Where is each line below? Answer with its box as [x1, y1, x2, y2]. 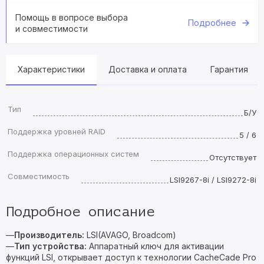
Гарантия [210, 64, 248, 74]
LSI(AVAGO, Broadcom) [84, 230, 179, 240]
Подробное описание [6, 204, 154, 220]
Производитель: [14, 230, 84, 240]
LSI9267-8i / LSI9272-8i [170, 175, 256, 184]
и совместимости [15, 24, 88, 34]
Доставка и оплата [108, 64, 187, 74]
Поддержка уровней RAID [8, 127, 105, 136]
